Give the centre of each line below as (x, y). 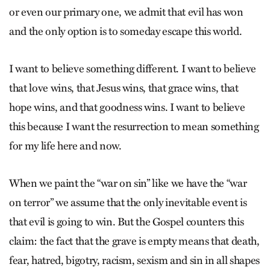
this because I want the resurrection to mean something (134, 127)
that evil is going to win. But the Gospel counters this (127, 222)
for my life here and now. (65, 146)
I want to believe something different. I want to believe (133, 69)
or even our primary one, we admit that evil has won (126, 12)
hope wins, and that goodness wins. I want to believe (127, 107)
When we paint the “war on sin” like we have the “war (128, 183)
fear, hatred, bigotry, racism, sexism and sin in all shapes (134, 260)
